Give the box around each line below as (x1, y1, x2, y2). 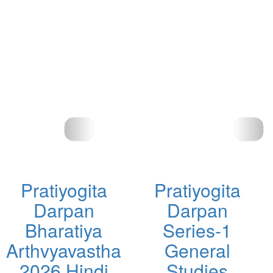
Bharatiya (25, 216, 102, 243)
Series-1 (163, 216, 232, 243)
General (164, 236, 230, 263)
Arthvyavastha (6, 236, 121, 263)
